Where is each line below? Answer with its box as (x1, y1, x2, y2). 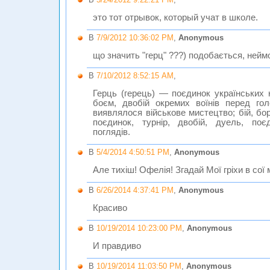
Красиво (93, 203, 127, 213)
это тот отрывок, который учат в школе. (93, 13, 258, 22)
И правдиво (93, 241, 141, 251)
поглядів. (93, 127, 130, 137)
